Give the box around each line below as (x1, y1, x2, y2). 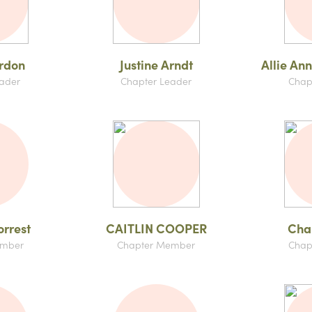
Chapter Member (117, 237, 195, 251)
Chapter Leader (120, 74, 192, 88)
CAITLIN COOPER (105, 219, 207, 237)
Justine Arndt (119, 56, 193, 73)
